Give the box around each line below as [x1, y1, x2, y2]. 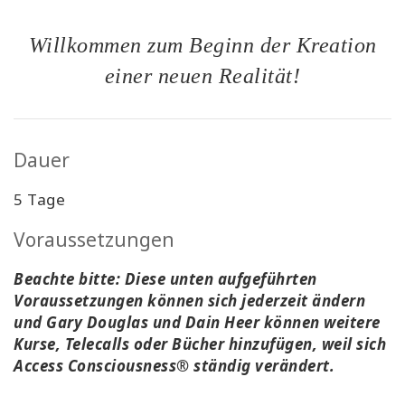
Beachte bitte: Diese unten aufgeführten [14, 268, 317, 290]
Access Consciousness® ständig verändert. [14, 355, 334, 377]
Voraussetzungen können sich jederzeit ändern [14, 290, 365, 312]
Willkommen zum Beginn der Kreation [28, 33, 377, 58]
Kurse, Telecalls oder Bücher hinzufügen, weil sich [14, 334, 386, 355]
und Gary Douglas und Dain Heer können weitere [14, 312, 381, 334]
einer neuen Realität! [104, 64, 301, 89]
